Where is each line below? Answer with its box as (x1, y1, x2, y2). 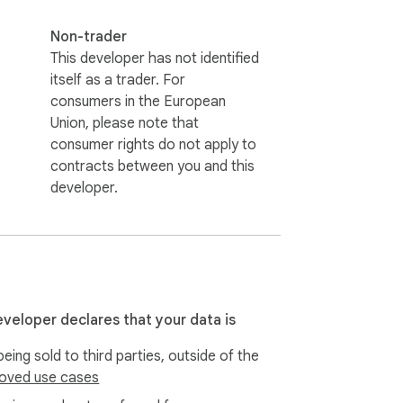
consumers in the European (50, 92, 226, 111)
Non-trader (50, 27, 127, 46)
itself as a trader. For (50, 70, 185, 89)
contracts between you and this (50, 157, 255, 175)
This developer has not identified (50, 49, 259, 67)
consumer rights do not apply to (50, 135, 256, 154)
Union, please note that (50, 113, 199, 132)
